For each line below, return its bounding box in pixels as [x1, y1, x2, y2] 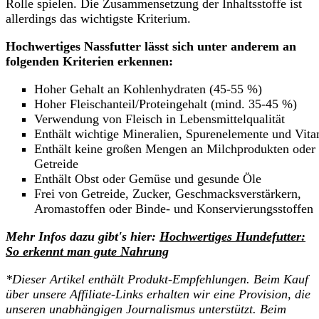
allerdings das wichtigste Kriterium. [6, 11, 191, 26]
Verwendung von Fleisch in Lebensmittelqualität [34, 112, 285, 127]
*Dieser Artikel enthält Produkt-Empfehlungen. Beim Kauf [6, 272, 308, 287]
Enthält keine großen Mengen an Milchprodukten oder [34, 142, 315, 157]
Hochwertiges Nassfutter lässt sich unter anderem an [6, 39, 296, 54]
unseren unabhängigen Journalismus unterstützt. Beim [6, 302, 286, 317]
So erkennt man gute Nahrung [6, 244, 169, 259]
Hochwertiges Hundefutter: [159, 229, 305, 244]
